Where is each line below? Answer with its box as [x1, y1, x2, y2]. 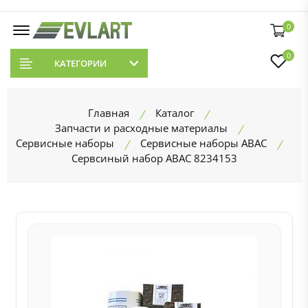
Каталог [155, 106, 194, 120]
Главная [88, 106, 129, 120]
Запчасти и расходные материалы [54, 121, 228, 135]
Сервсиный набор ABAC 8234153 [71, 151, 237, 165]
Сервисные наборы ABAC [140, 136, 267, 150]
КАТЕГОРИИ [54, 57, 107, 69]
